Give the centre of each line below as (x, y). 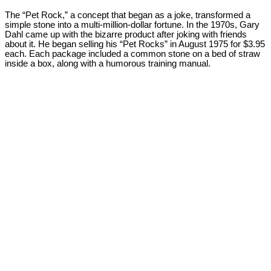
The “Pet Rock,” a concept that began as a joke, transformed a (128, 15)
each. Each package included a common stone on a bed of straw (132, 54)
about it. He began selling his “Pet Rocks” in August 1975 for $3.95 (135, 44)
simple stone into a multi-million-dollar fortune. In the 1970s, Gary (132, 24)
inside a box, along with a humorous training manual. (108, 63)
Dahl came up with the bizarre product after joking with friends (126, 34)
